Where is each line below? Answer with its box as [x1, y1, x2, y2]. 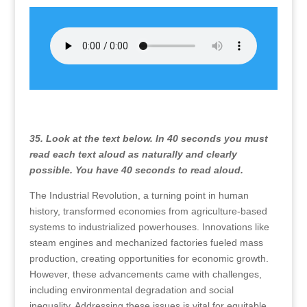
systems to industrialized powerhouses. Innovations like [29, 221, 269, 232]
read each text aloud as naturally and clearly [29, 149, 237, 160]
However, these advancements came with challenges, [29, 269, 262, 280]
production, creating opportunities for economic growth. [29, 253, 269, 264]
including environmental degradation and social [29, 284, 234, 295]
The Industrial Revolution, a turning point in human [29, 190, 249, 201]
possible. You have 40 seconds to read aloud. [29, 164, 243, 175]
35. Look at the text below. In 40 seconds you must [29, 133, 268, 144]
